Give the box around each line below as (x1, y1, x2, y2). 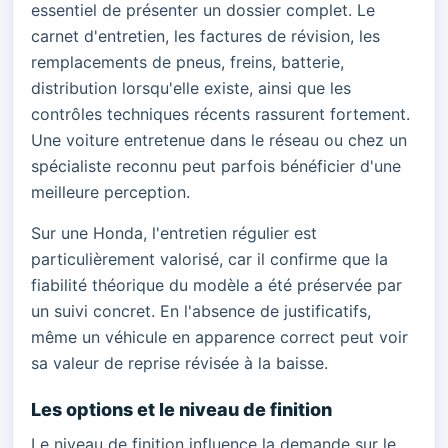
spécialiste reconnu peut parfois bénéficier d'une (31, 156, 401, 177)
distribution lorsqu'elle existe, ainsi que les (31, 78, 351, 99)
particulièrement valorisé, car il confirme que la (31, 249, 388, 270)
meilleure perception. (31, 182, 190, 203)
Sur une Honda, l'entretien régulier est (31, 223, 317, 244)
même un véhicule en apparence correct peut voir (31, 327, 408, 348)
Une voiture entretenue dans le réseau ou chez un (31, 130, 407, 151)
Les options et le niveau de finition (31, 398, 332, 420)
